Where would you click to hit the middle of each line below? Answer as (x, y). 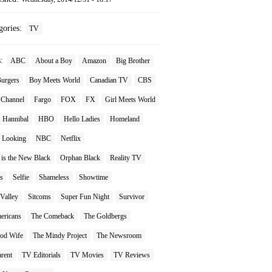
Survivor (132, 196)
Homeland (125, 119)
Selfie (21, 177)
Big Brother (133, 60)
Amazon (94, 60)
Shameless (54, 177)
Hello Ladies (82, 119)
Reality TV (126, 158)
